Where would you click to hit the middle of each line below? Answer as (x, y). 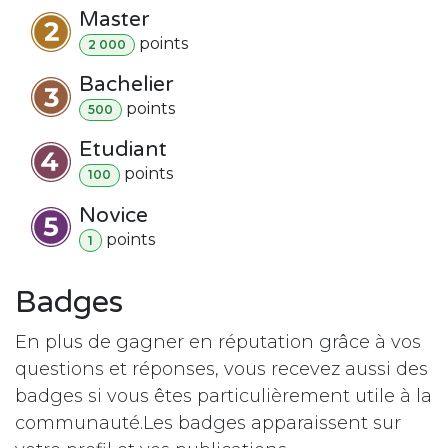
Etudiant (123, 150)
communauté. (79, 422)
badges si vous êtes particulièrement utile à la (223, 395)
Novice (113, 215)
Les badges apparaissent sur (272, 422)
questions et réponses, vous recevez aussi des (221, 368)
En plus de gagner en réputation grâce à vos (218, 341)
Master (114, 20)
